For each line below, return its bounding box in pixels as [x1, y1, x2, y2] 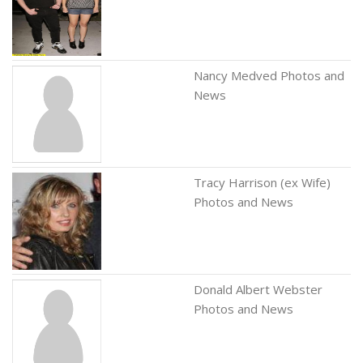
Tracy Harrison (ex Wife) [194, 174, 331, 190]
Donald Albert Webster [194, 281, 322, 297]
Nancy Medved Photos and [194, 67, 344, 83]
